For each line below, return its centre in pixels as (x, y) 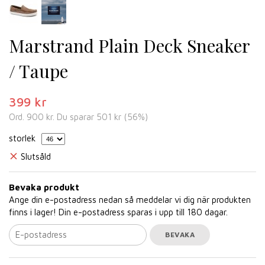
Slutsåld (36, 156)
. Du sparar (75, 117)
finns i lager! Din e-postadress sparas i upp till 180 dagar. (118, 212)
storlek (22, 138)
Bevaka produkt (44, 187)
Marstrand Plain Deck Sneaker (129, 46)
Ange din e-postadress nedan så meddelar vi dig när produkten (130, 199)
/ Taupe (38, 71)
